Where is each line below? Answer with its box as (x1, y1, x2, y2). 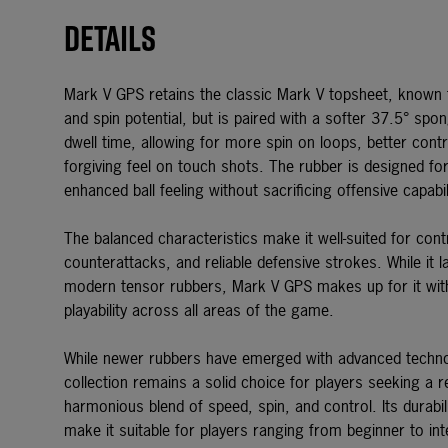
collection (64, 371, 128, 393)
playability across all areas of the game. (64, 299, 334, 321)
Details (64, 13, 156, 63)
